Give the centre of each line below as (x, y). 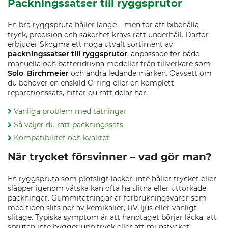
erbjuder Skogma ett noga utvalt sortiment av (90, 44)
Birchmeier (48, 73)
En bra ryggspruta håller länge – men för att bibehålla (103, 25)
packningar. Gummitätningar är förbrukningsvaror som (107, 198)
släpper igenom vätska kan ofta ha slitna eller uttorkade (107, 188)
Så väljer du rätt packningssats (68, 125)
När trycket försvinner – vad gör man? (110, 157)
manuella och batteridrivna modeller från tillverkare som (109, 64)
